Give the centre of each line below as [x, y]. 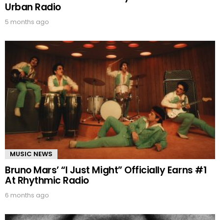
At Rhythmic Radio [47, 181]
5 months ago [27, 22]
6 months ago [27, 195]
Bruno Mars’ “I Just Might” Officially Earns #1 [106, 170]
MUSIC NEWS [31, 154]
